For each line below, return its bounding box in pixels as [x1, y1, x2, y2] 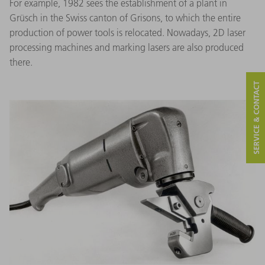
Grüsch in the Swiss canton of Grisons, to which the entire [9, 12, 241, 24]
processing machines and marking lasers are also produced [9, 41, 244, 54]
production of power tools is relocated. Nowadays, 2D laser [9, 27, 245, 39]
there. [9, 56, 33, 69]
